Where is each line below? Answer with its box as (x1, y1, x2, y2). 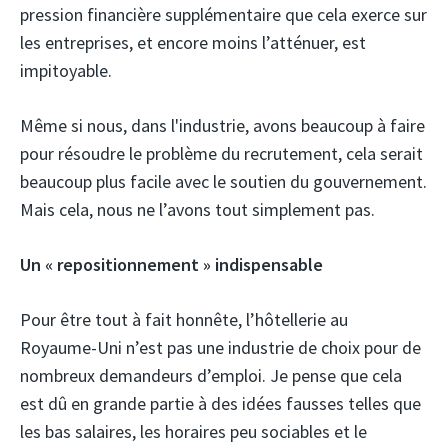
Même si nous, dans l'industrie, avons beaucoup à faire (20, 114, 425, 138)
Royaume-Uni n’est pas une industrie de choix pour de (20, 336, 421, 360)
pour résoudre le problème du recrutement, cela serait (20, 142, 423, 166)
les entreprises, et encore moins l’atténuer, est (20, 31, 366, 55)
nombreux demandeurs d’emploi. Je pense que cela (20, 364, 402, 388)
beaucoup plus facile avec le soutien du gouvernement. (20, 170, 427, 194)
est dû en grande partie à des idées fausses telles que (20, 392, 421, 416)
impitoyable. (20, 59, 112, 83)
